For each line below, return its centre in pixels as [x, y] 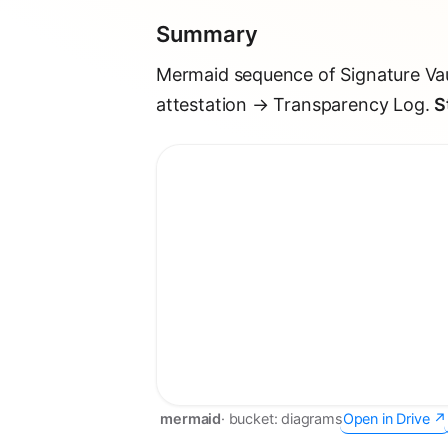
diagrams [312, 418]
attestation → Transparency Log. [295, 104]
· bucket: [251, 418]
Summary [207, 34]
